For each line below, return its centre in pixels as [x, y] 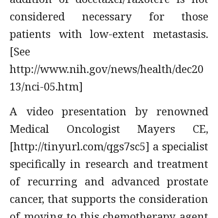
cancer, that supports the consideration [109, 199]
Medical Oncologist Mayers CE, [109, 128]
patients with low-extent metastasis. [109, 34]
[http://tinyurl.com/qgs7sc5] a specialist [109, 146]
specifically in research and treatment [109, 163]
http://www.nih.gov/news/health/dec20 [107, 69]
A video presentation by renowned [109, 111]
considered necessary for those [109, 16]
